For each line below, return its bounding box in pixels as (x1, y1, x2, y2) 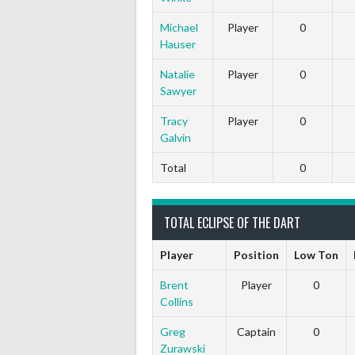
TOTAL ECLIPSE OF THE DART (164, 213, 300, 232)
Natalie (159, 67, 195, 81)
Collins (159, 295, 193, 308)
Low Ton (294, 248, 338, 261)
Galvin (159, 131, 191, 144)
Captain (237, 325, 276, 338)
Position (234, 248, 279, 261)
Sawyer (159, 84, 197, 97)
